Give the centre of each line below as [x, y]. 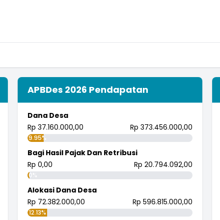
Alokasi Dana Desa [62, 190]
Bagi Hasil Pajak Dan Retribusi [82, 153]
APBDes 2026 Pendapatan [88, 90]
